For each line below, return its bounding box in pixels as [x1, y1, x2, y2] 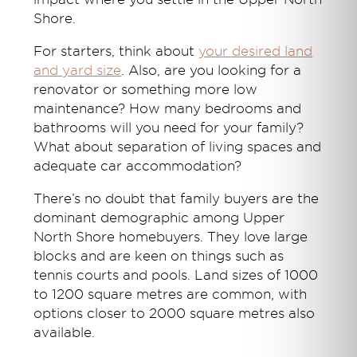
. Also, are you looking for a [121, 62, 302, 78]
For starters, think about [33, 43, 199, 59]
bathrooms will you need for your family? [33, 120, 304, 135]
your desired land [198, 43, 313, 59]
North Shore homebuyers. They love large [33, 229, 308, 245]
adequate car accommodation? [33, 158, 242, 174]
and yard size [33, 62, 122, 78]
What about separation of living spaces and [33, 139, 322, 155]
